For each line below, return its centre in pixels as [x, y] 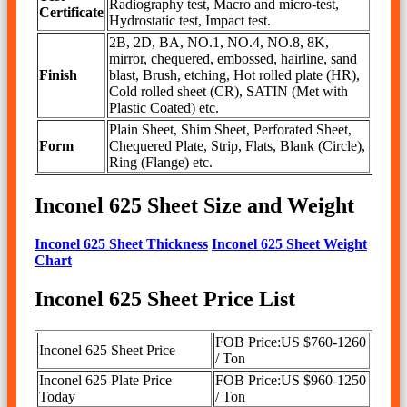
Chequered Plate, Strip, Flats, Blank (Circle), [237, 146]
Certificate [71, 13]
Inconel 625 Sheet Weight [289, 244]
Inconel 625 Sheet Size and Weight [194, 206]
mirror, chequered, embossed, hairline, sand [233, 59]
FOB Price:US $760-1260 [291, 342]
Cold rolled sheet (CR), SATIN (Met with [228, 92]
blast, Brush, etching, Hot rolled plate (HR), [234, 75]
